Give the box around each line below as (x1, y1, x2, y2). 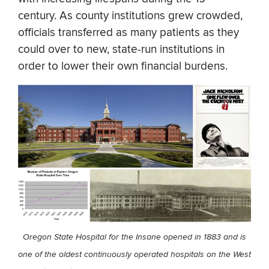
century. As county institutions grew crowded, (18, 8, 243, 23)
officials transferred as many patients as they (18, 25, 239, 40)
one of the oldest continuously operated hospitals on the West (18, 249, 251, 259)
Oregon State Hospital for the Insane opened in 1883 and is (23, 231, 246, 242)
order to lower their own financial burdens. (18, 59, 228, 73)
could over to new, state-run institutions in (18, 42, 225, 56)
